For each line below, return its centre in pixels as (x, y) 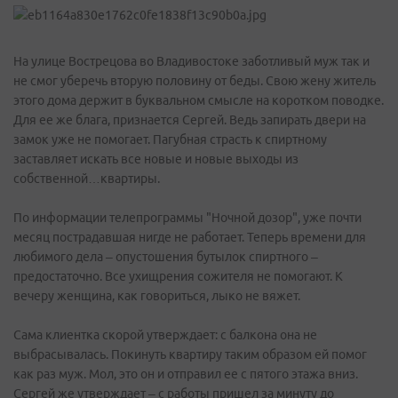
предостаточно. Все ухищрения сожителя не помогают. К (178, 276)
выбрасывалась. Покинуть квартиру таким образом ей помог (190, 354)
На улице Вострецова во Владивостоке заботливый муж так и (191, 61)
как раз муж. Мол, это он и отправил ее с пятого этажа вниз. (186, 374)
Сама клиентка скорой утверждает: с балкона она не (165, 335)
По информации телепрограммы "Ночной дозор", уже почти (187, 218)
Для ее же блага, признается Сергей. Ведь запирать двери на (190, 120)
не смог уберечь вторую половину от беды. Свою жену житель (195, 81)
